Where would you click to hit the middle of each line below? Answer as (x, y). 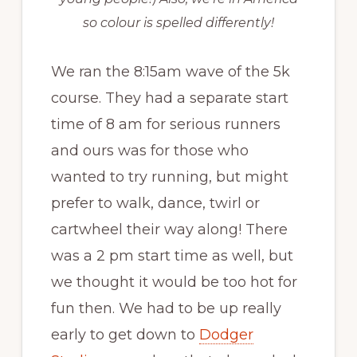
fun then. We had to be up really (166, 309)
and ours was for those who (149, 151)
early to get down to (125, 335)
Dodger (226, 335)
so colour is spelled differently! (178, 23)
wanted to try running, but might (169, 177)
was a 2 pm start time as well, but (172, 256)
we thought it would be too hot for (174, 282)
